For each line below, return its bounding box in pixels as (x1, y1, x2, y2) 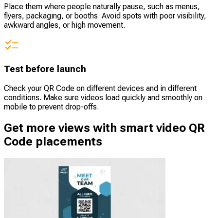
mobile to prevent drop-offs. (4, 102, 99, 112)
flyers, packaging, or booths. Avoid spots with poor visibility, (4, 11, 206, 20)
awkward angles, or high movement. (4, 20, 125, 30)
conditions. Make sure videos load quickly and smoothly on (4, 93, 202, 103)
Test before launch (4, 64, 86, 75)
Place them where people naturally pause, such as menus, (4, 1, 200, 11)
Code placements (4, 135, 102, 149)
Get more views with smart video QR (4, 121, 205, 135)
